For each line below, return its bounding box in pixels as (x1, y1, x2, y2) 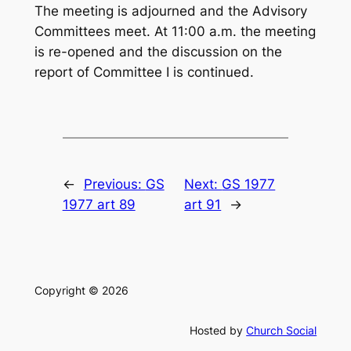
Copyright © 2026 (34, 284, 128, 298)
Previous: (83, 176, 146, 193)
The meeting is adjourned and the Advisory (34, 3, 307, 20)
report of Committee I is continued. (34, 64, 254, 81)
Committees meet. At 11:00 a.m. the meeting (34, 24, 316, 40)
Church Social (246, 324, 317, 337)
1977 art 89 (62, 197, 136, 213)
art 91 (184, 197, 222, 213)
